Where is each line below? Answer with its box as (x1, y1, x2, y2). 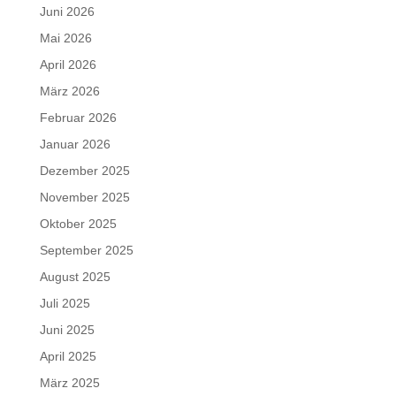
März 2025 (39, 376, 100, 390)
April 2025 (39, 349, 96, 363)
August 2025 (39, 270, 110, 284)
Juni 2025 (39, 323, 95, 337)
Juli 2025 (39, 296, 90, 310)
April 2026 (39, 57, 96, 72)
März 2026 (39, 84, 100, 98)
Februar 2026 (39, 110, 117, 125)
